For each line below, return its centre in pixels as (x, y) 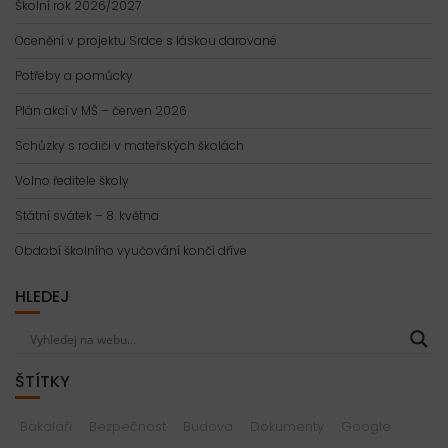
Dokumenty (287, 427)
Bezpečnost (127, 427)
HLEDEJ (42, 297)
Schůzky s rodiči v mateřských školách (129, 146)
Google (366, 427)
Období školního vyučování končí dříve (131, 251)
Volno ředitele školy (72, 181)
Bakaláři (46, 427)
